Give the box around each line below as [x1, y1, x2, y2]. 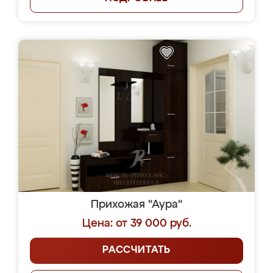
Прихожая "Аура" [91, 199, 182, 210]
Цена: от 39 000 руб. [82, 218, 191, 229]
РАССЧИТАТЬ [102, 246, 171, 255]
